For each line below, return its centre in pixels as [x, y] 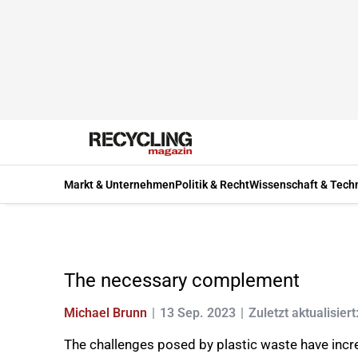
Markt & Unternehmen [119, 184]
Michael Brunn [105, 313]
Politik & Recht [212, 184]
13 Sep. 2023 [198, 313]
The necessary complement [182, 280]
